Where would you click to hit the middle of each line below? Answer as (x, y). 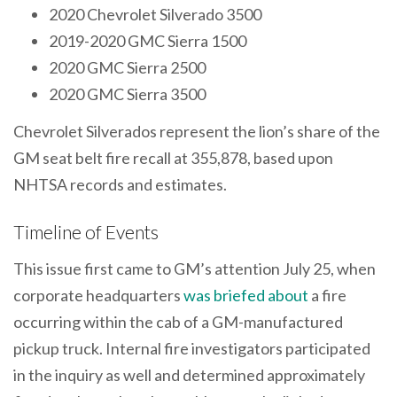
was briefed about (246, 296)
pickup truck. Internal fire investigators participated (192, 349)
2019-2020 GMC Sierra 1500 (148, 41)
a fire (327, 296)
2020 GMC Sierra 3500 (127, 94)
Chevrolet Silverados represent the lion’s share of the (197, 131)
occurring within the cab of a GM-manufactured (178, 322)
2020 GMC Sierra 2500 (127, 68)
